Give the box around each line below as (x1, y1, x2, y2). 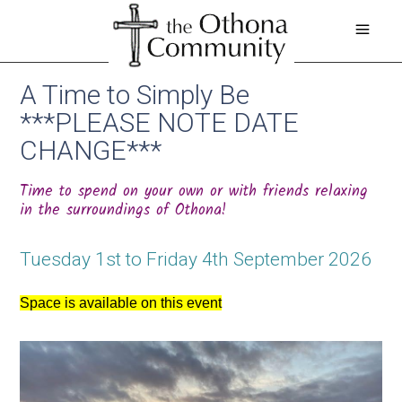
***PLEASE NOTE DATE (20, 107, 300, 138)
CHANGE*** (20, 135, 162, 166)
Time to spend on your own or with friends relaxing (20, 179, 369, 204)
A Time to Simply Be (20, 79, 250, 110)
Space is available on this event (20, 294, 223, 310)
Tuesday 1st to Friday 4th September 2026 (20, 249, 372, 271)
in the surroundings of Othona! (20, 198, 227, 223)
